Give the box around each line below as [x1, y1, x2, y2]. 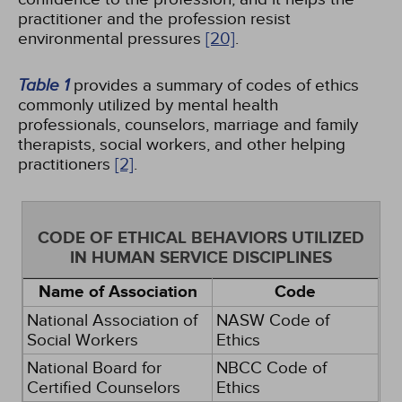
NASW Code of [216, 310, 330, 330]
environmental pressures [18, 29, 205, 48]
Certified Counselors [27, 378, 181, 398]
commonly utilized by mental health [18, 95, 278, 115]
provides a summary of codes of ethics [69, 75, 359, 95]
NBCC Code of [216, 358, 328, 378]
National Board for [27, 358, 162, 378]
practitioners [18, 154, 115, 174]
